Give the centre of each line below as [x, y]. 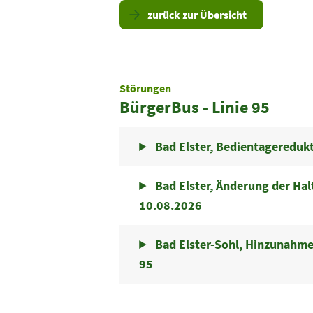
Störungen [146, 88]
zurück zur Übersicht [197, 15]
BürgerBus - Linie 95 [195, 107]
